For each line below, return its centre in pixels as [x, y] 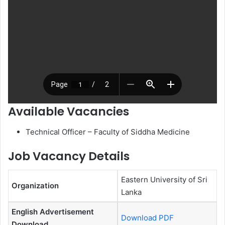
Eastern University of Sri [164, 180]
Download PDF [147, 218]
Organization [35, 186]
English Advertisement [53, 212]
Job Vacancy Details [69, 156]
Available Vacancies [69, 112]
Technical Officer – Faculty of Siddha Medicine [108, 132]
